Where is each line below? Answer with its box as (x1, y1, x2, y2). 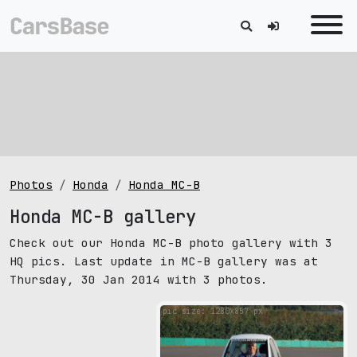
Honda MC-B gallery (10, 205, 196, 229)
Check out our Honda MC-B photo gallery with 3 (10, 235, 332, 250)
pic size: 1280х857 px (163, 306, 263, 316)
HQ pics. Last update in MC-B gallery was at (10, 253, 318, 269)
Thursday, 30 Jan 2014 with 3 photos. (10, 272, 268, 287)
